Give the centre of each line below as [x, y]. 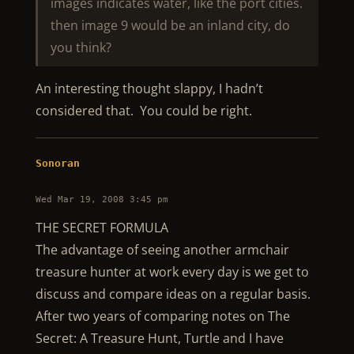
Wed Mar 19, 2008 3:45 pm [102, 200]
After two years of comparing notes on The [162, 316]
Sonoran [57, 163]
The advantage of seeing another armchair [162, 250]
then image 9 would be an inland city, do [170, 25]
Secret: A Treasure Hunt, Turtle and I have [159, 338]
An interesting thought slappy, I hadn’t [149, 88]
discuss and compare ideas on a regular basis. [173, 294]
